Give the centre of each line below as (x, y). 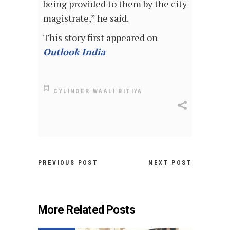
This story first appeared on (100, 37)
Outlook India (74, 52)
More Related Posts (87, 210)
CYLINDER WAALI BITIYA (98, 92)
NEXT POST (170, 163)
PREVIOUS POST (68, 163)
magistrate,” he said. (86, 18)
